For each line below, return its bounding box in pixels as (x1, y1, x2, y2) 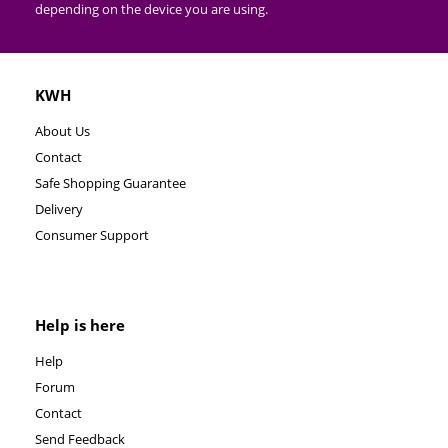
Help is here (35, 314, 125, 335)
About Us (35, 121, 90, 140)
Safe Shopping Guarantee (35, 173, 186, 192)
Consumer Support (35, 225, 149, 244)
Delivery (35, 199, 83, 218)
